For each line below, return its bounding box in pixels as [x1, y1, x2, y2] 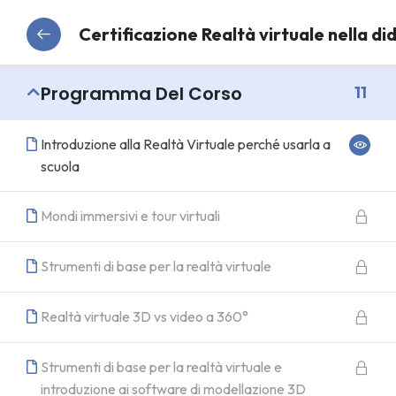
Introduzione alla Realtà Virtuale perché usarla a [41, 135, 331, 153]
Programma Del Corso [41, 81, 242, 106]
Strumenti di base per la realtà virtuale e [41, 358, 282, 376]
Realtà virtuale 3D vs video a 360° [41, 308, 248, 325]
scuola [41, 157, 80, 175]
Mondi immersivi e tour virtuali [41, 207, 220, 225]
